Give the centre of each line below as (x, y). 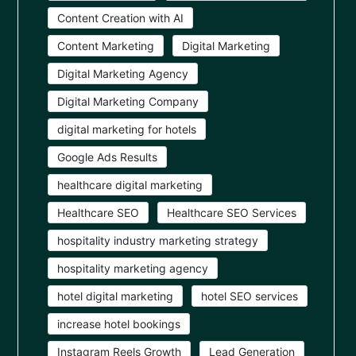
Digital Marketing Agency (123, 74)
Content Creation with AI (120, 18)
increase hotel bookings (119, 324)
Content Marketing (106, 46)
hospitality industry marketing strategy (158, 241)
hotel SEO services (250, 296)
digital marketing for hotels (127, 130)
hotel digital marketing (115, 296)
